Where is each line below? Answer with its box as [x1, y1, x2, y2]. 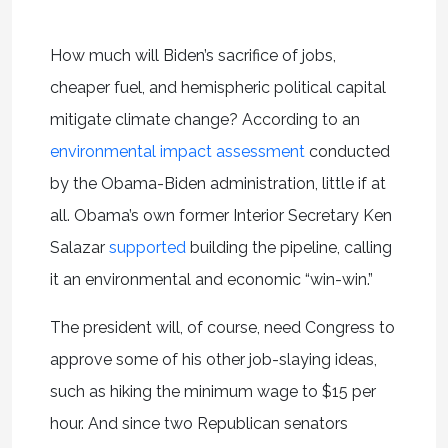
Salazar [49, 237, 109, 257]
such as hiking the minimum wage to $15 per [49, 381, 376, 401]
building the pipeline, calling [185, 237, 392, 257]
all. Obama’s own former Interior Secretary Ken [49, 205, 392, 225]
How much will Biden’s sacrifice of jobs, [49, 45, 336, 65]
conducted [304, 141, 390, 161]
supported [108, 237, 186, 257]
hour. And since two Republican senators [49, 413, 348, 433]
